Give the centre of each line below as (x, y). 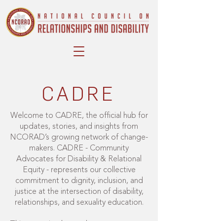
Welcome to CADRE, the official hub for (79, 116)
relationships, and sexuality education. (79, 203)
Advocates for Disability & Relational (79, 159)
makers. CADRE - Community (79, 148)
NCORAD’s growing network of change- (79, 138)
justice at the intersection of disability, (79, 192)
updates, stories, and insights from (79, 127)
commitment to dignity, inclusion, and (79, 181)
